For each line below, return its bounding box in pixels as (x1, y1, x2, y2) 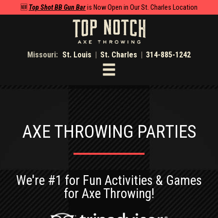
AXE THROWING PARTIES (22, 122, 196, 143)
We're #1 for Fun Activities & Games (16, 173, 202, 189)
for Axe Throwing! (64, 186, 154, 202)
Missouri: (27, 50, 60, 59)
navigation (101, 74, 162, 91)
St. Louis (62, 50, 91, 59)
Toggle (101, 59, 140, 77)
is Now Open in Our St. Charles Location (86, 3, 198, 12)
